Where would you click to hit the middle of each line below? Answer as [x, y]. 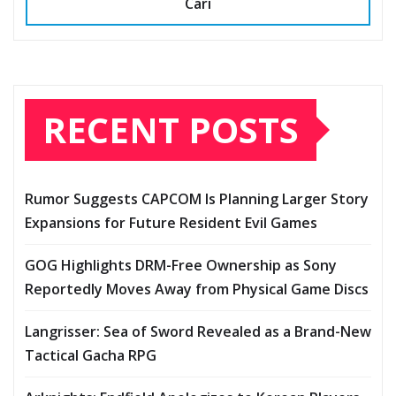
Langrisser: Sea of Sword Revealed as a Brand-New [198, 332]
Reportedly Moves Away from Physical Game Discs [197, 289]
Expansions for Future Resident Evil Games [171, 223]
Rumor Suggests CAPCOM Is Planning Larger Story [197, 199]
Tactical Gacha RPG [91, 356]
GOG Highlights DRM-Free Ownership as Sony [181, 266]
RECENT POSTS [171, 130]
